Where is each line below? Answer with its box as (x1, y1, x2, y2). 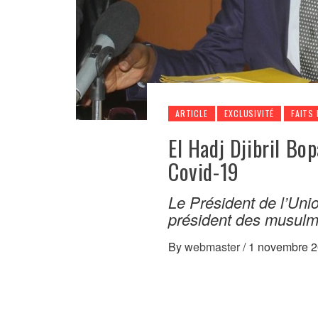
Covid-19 (168, 155, 239, 187)
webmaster (185, 238, 243, 255)
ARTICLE (175, 107, 208, 119)
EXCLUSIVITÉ (224, 107, 275, 119)
